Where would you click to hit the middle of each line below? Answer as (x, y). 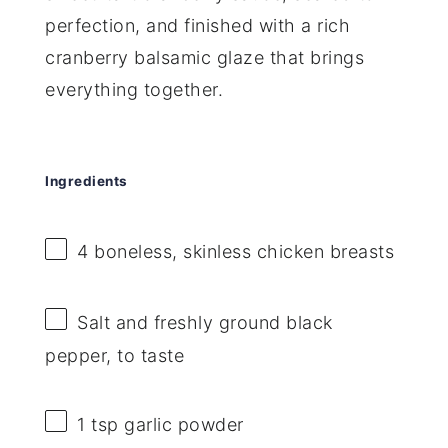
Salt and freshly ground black (205, 322)
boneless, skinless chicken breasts (241, 252)
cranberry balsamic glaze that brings (205, 57)
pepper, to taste (115, 355)
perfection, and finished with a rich (198, 25)
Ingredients (86, 181)
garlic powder (181, 424)
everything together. (134, 89)
